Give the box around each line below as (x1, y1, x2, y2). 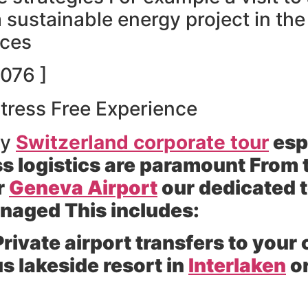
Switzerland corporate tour (16, 130, 269, 154)
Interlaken (188, 254, 286, 278)
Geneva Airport (9, 175, 157, 199)
